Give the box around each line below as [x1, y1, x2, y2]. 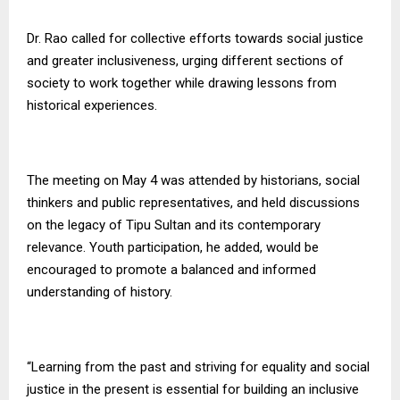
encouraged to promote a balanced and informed [27, 261, 316, 278]
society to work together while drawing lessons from [27, 74, 337, 91]
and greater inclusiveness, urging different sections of [27, 52, 344, 69]
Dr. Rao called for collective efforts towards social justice [27, 29, 363, 46]
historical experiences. [27, 96, 157, 113]
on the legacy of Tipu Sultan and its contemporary [27, 216, 321, 233]
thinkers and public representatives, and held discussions [27, 194, 360, 211]
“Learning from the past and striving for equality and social [27, 358, 370, 375]
